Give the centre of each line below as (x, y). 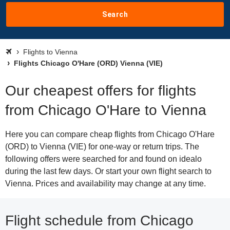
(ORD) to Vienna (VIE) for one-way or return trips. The (102, 147)
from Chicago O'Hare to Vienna (106, 110)
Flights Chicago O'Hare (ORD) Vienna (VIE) (87, 63)
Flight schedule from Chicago (99, 221)
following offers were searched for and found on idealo (103, 159)
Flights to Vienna (50, 52)
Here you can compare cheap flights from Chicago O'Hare (110, 134)
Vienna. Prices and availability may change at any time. (106, 184)
